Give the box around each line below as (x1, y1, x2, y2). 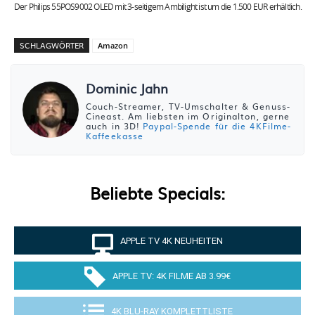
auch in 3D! (86, 120, 143, 133)
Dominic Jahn (86, 79, 168, 98)
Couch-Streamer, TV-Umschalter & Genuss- (86, 100, 290, 113)
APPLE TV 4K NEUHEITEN (120, 235, 223, 246)
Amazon (98, 40, 128, 51)
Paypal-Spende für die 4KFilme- (143, 120, 292, 133)
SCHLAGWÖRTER (20, 39, 84, 51)
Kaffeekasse (86, 129, 144, 143)
